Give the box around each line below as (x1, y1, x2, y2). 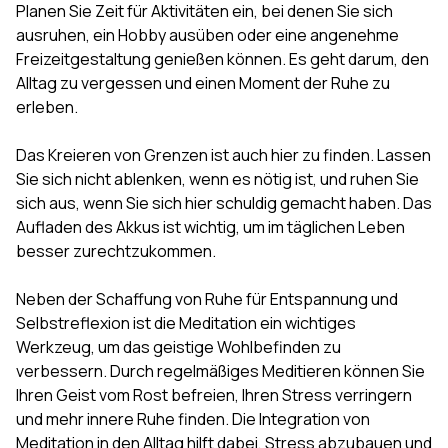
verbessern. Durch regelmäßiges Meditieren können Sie (16, 360, 425, 383)
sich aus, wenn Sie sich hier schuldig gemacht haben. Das (16, 192, 432, 215)
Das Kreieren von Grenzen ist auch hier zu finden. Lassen (16, 144, 431, 167)
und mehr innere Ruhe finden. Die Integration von (16, 408, 370, 431)
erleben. (16, 96, 78, 119)
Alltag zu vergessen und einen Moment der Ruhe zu (16, 72, 390, 95)
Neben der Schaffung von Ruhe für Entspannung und (16, 288, 398, 311)
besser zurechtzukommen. (16, 240, 216, 263)
